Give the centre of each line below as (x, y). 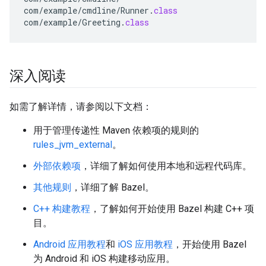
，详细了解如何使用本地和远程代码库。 (166, 166)
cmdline (99, 10)
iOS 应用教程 (145, 244)
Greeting (101, 22)
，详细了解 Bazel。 (113, 187)
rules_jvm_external (73, 144)
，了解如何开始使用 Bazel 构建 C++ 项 (172, 208)
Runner (135, 10)
